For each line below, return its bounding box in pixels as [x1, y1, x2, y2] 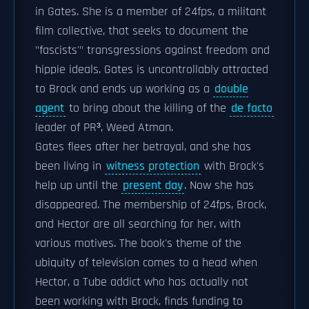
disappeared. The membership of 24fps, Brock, [35, 197, 266, 212]
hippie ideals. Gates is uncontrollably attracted [35, 62, 268, 77]
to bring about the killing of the [66, 101, 230, 116]
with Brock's [201, 159, 264, 174]
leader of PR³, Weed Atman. [35, 120, 173, 135]
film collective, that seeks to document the [35, 23, 248, 39]
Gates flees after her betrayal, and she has [35, 139, 251, 154]
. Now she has [184, 178, 254, 193]
